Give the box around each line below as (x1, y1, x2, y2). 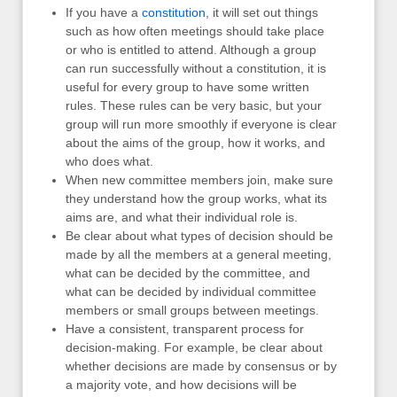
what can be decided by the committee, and (66, 266, 310, 281)
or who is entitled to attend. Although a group (66, 43, 316, 58)
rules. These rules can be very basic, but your (66, 98, 322, 113)
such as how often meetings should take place (66, 24, 324, 39)
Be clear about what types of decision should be (66, 229, 333, 244)
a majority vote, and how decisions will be (66, 378, 297, 393)
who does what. (66, 154, 153, 169)
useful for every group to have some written (66, 80, 309, 95)
